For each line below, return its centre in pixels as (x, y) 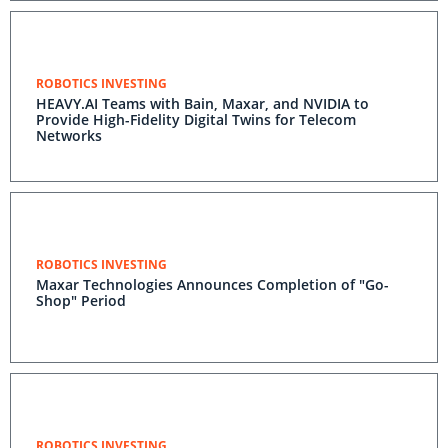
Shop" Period (81, 300)
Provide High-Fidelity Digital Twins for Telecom (196, 119)
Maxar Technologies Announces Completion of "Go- (212, 284)
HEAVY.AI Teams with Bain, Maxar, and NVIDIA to (202, 103)
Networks (69, 135)
